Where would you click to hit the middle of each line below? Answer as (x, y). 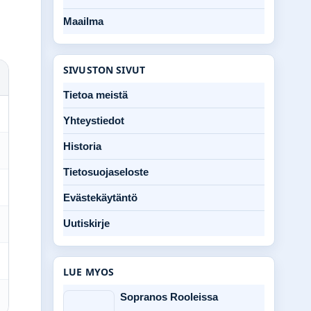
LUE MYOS (89, 272)
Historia (82, 146)
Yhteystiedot (94, 120)
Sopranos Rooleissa (169, 297)
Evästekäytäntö (100, 197)
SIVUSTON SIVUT (104, 70)
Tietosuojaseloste (106, 172)
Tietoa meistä (95, 95)
